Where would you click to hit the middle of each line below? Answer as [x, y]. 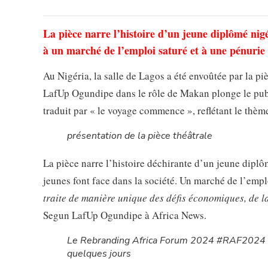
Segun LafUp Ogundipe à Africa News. [125, 215]
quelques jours [99, 254]
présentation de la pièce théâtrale [140, 136]
